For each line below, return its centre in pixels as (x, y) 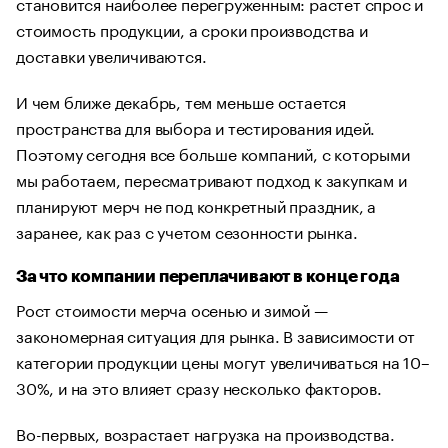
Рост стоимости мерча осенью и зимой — (172, 308)
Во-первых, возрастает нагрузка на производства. (205, 432)
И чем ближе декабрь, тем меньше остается (181, 100)
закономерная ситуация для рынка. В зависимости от (216, 334)
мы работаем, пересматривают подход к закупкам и (211, 178)
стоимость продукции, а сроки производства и (192, 28)
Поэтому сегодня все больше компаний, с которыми (213, 152)
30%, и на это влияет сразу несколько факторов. (199, 386)
